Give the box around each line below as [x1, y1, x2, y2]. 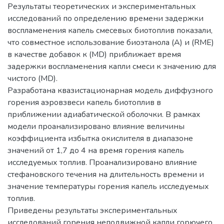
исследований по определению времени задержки [7, 12, 203, 24]
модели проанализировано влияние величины [7, 120, 184, 132]
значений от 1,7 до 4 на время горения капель [7, 144, 184, 156]
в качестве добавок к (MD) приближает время [7, 48, 181, 60]
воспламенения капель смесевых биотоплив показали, [7, 24, 212, 36]
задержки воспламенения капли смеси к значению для [7, 60, 216, 72]
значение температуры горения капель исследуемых [7, 180, 209, 192]
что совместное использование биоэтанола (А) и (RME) [7, 36, 214, 48]
